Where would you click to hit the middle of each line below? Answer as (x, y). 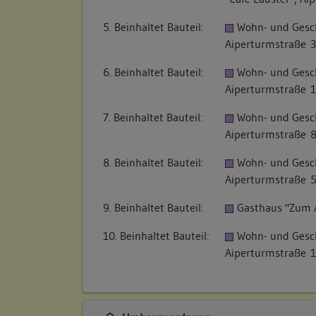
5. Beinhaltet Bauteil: (153, 27)
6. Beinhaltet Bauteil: (153, 72)
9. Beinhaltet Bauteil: (153, 208)
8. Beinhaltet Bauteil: (153, 163)
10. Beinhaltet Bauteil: (156, 236)
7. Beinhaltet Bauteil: (153, 117)
